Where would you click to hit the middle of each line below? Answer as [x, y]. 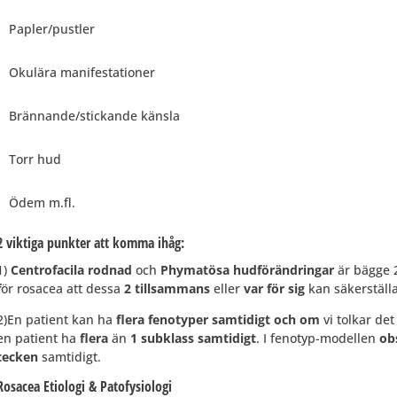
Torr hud [35, 159]
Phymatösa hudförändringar [247, 269]
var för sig [276, 288]
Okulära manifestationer [82, 72]
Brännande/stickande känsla [94, 115]
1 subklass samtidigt [193, 338]
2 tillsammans [167, 288]
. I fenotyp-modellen [317, 338]
